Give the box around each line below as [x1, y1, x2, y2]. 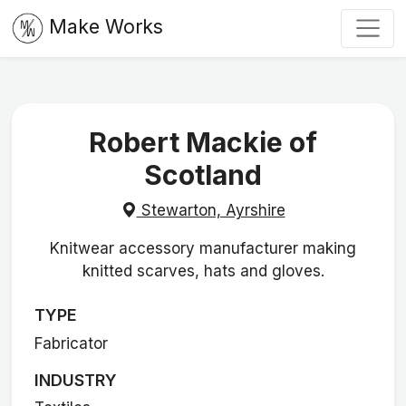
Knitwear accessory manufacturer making [50, 238, 356, 257]
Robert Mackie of [89, 126, 317, 159]
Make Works [48, 14, 163, 39]
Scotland [144, 159, 262, 192]
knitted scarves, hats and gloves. [82, 261, 324, 280]
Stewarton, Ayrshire [136, 200, 285, 219]
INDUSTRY [34, 370, 118, 390]
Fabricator [34, 333, 109, 353]
